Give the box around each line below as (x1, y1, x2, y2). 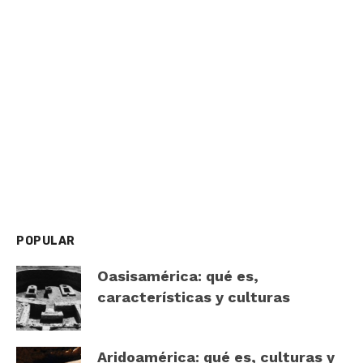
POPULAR (16, 233, 75, 248)
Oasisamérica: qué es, (97, 267, 258, 284)
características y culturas (97, 288, 290, 305)
